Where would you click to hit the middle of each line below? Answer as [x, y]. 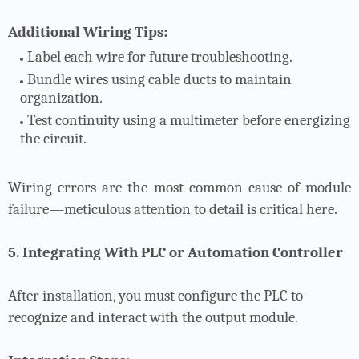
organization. [61, 97]
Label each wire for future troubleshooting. [160, 56]
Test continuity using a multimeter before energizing [189, 120]
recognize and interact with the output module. [153, 317]
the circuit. [53, 138]
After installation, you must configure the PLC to [155, 295]
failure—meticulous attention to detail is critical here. [173, 209]
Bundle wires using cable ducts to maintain [159, 79]
